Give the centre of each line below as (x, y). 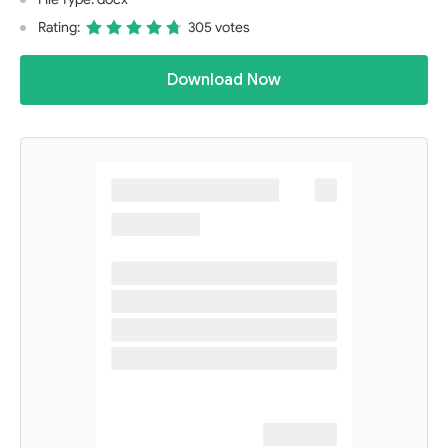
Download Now (224, 80)
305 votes (219, 27)
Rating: (59, 27)
